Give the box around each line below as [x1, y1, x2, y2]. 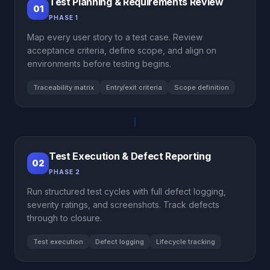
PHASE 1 [49, 14, 78, 21]
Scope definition [174, 83, 229, 92]
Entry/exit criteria [106, 83, 162, 92]
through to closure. [27, 213, 102, 223]
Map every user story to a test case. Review [27, 32, 202, 42]
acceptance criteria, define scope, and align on [27, 45, 216, 55]
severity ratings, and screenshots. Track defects [27, 199, 219, 210]
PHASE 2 [49, 168, 80, 175]
